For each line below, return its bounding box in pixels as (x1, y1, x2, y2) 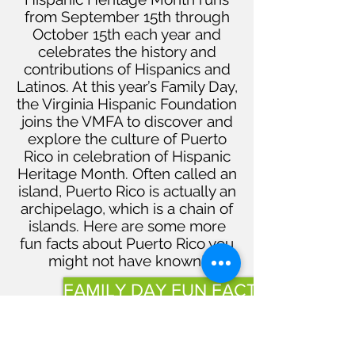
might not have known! (48, 252, 205, 269)
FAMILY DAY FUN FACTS (63, 281, 267, 300)
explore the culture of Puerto (27, 130, 227, 147)
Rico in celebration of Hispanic (23, 147, 231, 165)
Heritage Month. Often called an (17, 165, 237, 182)
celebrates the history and (37, 43, 216, 60)
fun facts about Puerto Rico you (20, 235, 234, 252)
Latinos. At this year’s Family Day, (16, 78, 238, 95)
